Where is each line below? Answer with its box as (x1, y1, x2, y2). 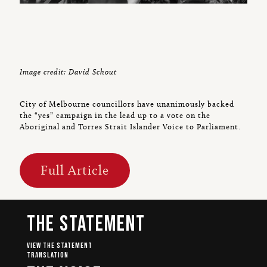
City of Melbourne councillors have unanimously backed (20, 99, 234, 109)
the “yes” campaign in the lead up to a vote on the (20, 110, 210, 120)
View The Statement (27, 241, 92, 251)
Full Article (41, 162, 109, 179)
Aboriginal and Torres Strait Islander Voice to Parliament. (20, 122, 241, 132)
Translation (27, 250, 69, 260)
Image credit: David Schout (20, 67, 117, 77)
